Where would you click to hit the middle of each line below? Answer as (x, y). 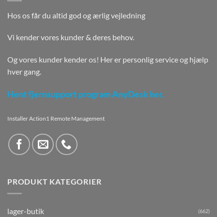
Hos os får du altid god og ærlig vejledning (76, 15)
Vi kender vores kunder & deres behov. (71, 37)
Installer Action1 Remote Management (56, 118)
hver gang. (24, 72)
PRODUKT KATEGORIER (54, 182)
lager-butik (26, 211)
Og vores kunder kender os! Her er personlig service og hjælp (108, 60)
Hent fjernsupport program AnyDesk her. (86, 94)
